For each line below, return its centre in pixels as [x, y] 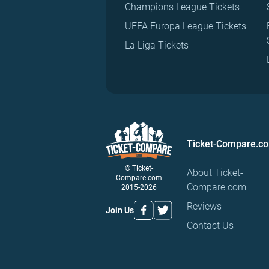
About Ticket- [215, 173]
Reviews [204, 207]
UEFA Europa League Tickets [186, 26]
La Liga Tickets [157, 46]
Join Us [120, 210]
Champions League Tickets [182, 7]
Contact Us [210, 226]
